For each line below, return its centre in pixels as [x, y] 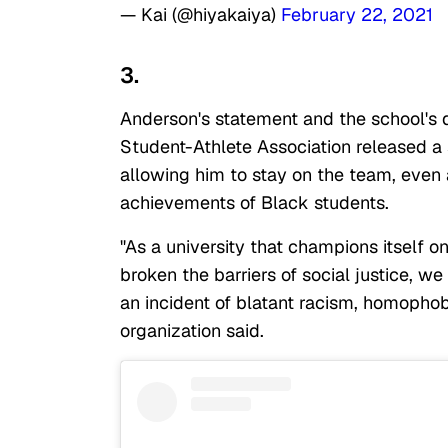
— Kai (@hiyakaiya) [200, 15]
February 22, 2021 [357, 15]
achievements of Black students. [257, 203]
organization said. [192, 331]
